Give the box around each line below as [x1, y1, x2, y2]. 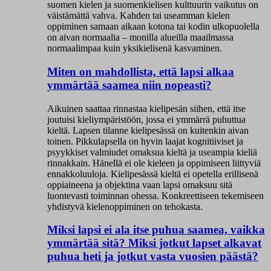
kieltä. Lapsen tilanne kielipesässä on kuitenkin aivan [47, 125, 249, 135]
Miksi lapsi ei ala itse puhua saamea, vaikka [47, 223, 265, 237]
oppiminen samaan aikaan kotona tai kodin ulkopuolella [47, 21, 260, 32]
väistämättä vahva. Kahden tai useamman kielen [47, 10, 230, 21]
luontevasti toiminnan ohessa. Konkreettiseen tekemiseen [47, 190, 264, 201]
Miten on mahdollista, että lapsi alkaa [47, 65, 234, 78]
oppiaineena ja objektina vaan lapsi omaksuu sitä [47, 179, 232, 190]
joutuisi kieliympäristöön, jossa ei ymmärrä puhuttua [47, 114, 246, 125]
